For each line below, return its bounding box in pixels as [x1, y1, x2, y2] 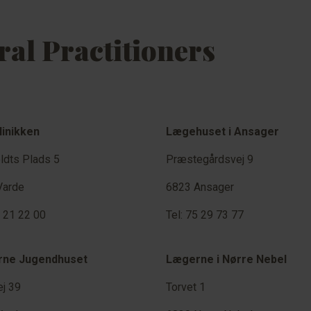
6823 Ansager [166, 180, 234, 194]
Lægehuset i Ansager [166, 125, 279, 138]
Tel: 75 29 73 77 [166, 208, 244, 221]
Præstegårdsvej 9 [166, 153, 253, 166]
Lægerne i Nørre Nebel [166, 253, 287, 266]
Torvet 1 [166, 280, 205, 294]
